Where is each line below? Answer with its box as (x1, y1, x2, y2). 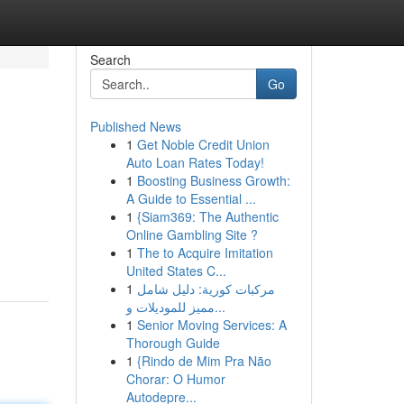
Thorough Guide (125, 334, 220, 352)
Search (89, 50, 131, 69)
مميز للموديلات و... (214, 298, 225, 316)
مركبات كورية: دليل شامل (136, 280, 275, 298)
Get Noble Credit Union (136, 135, 270, 153)
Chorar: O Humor (125, 370, 225, 388)
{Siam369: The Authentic (136, 207, 279, 225)
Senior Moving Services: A (136, 316, 287, 334)
